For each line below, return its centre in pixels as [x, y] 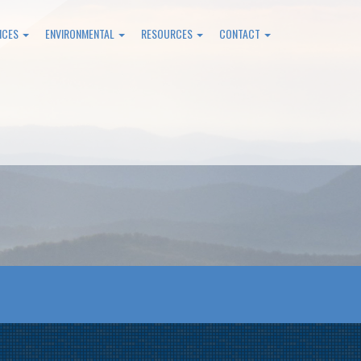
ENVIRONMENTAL [81, 33]
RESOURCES [168, 33]
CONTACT [241, 33]
